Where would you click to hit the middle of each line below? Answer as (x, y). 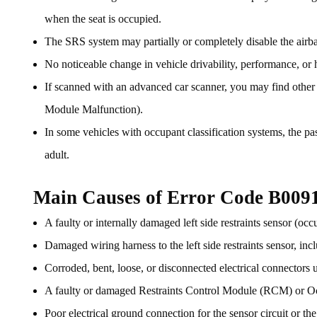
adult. (57, 155)
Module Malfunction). (94, 110)
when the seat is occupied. (103, 19)
